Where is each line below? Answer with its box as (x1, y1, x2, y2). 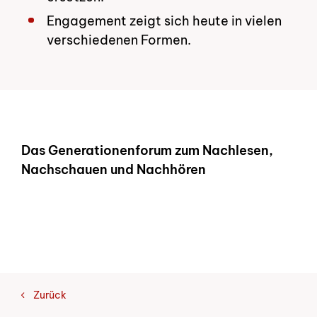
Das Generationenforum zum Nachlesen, (21, 142, 273, 158)
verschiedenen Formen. (47, 31, 192, 48)
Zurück (33, 288, 67, 301)
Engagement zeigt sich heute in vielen (47, 12, 282, 29)
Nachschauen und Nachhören (21, 161, 206, 178)
